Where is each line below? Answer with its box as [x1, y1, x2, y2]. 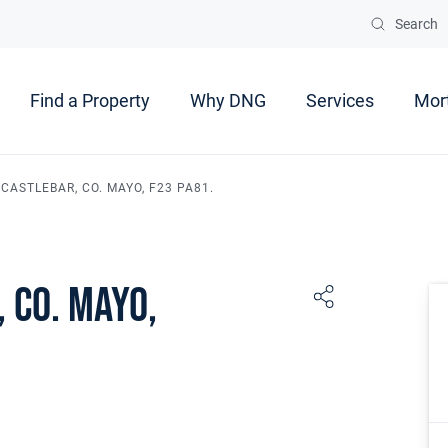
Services [306, 90, 374, 112]
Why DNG [190, 90, 266, 112]
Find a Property [30, 90, 150, 112]
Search [395, 16, 438, 32]
